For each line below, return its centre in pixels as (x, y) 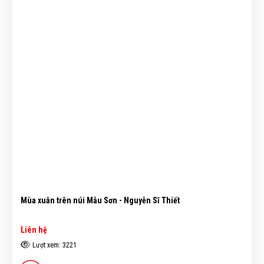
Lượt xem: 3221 (54, 245)
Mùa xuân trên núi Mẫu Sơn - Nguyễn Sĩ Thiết (100, 200)
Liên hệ (34, 230)
